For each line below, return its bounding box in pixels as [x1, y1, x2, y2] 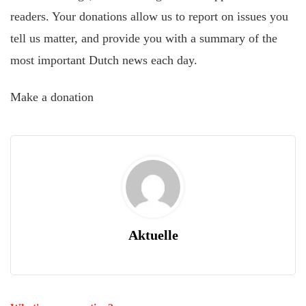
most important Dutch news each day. [10, 53, 197, 67]
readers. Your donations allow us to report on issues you [10, 9, 288, 23]
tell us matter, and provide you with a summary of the [10, 31, 277, 45]
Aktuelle [128, 227, 178, 243]
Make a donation [10, 90, 94, 105]
